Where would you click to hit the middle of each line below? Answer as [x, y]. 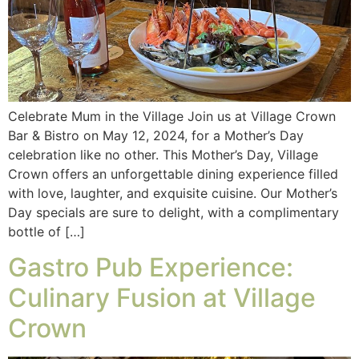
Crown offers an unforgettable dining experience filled [173, 173]
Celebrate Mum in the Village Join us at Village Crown [172, 116]
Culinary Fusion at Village [162, 297]
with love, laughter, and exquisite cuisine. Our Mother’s [173, 193]
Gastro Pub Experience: [151, 267]
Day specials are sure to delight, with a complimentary [173, 212]
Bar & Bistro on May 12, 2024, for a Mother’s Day [156, 135]
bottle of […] [46, 231]
